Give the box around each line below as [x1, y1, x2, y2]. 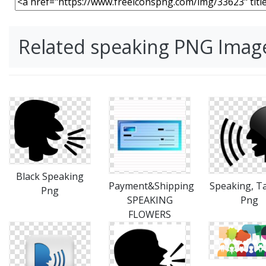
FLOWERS [128, 208, 171, 221]
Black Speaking [16, 169, 84, 183]
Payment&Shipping [109, 179, 194, 192]
